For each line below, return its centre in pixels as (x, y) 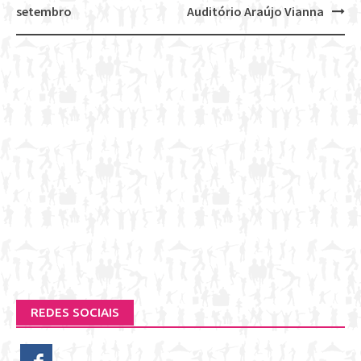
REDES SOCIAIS (75, 313)
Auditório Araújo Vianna (255, 12)
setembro (44, 12)
